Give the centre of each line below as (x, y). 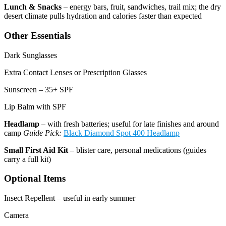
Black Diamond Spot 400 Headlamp (122, 133)
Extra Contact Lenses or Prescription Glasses (75, 72)
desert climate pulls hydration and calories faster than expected (103, 16)
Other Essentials (37, 35)
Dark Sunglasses (31, 55)
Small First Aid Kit (36, 150)
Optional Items (35, 179)
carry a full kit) (27, 159)
